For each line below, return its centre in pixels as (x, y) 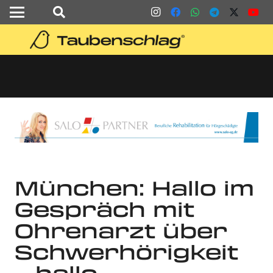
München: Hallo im (134, 187)
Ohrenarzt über (121, 230)
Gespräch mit (105, 209)
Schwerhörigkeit (126, 251)
